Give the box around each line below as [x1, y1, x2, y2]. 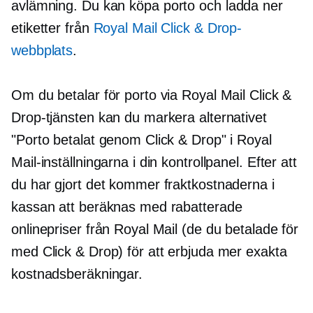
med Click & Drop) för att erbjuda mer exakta [11, 244, 287, 260]
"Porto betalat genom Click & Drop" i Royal [11, 132, 272, 148]
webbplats [11, 43, 73, 59]
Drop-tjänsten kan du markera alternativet [11, 110, 267, 126]
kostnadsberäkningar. [11, 266, 143, 282]
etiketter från [11, 20, 94, 36]
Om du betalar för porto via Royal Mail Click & [11, 87, 292, 103]
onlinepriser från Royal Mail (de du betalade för [11, 221, 299, 238]
